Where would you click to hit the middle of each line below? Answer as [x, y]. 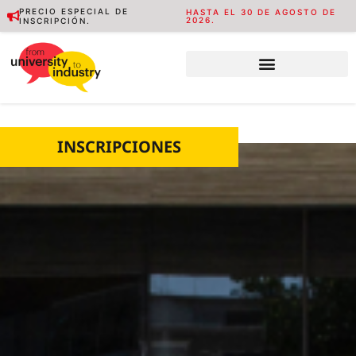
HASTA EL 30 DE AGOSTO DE [261, 12]
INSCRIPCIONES [119, 147]
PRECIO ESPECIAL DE [74, 11]
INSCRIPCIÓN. [55, 21]
